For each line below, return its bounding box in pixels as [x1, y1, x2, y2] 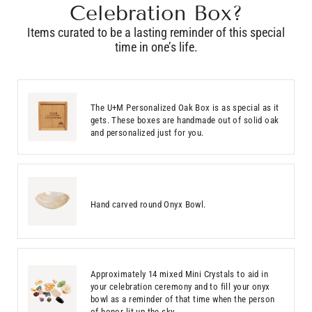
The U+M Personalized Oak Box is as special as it [91, 102, 279, 114]
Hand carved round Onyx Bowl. [91, 199, 206, 210]
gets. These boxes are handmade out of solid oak [91, 115, 279, 126]
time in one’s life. [114, 40, 198, 55]
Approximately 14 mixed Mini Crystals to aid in [91, 269, 269, 280]
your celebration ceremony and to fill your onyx [91, 281, 270, 292]
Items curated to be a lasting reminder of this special [27, 25, 285, 40]
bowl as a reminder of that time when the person [91, 294, 275, 305]
